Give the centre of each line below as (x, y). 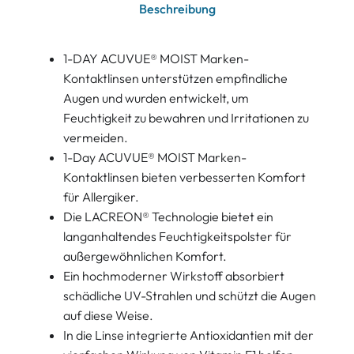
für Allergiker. (101, 197)
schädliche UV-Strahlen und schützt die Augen (190, 296)
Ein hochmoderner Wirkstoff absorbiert (174, 276)
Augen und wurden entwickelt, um (156, 98)
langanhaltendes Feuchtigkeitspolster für (177, 237)
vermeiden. (96, 138)
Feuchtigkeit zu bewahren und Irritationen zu (186, 118)
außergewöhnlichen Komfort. (145, 256)
